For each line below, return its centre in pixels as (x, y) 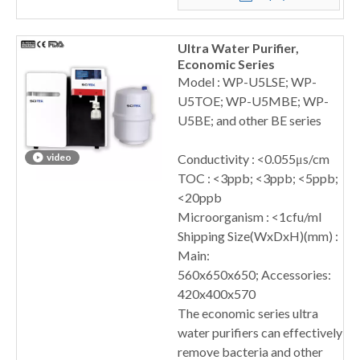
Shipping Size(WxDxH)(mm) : (258, 236)
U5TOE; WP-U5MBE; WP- (253, 101)
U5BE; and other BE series (250, 120)
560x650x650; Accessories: (254, 274)
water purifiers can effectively (260, 332)
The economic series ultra (248, 313)
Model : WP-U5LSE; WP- (247, 82)
